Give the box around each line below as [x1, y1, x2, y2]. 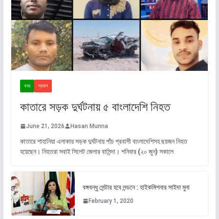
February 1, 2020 [88, 197, 133, 204]
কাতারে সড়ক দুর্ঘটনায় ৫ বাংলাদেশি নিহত [20, 100, 170, 114]
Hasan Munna [70, 123, 108, 130]
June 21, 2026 [25, 123, 65, 130]
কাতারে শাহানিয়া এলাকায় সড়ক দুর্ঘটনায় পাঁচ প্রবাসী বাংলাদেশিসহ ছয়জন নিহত [20, 137, 187, 146]
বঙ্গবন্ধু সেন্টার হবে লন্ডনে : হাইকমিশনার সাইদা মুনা [82, 183, 190, 191]
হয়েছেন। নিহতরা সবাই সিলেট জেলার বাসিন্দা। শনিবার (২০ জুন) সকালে [20, 148, 174, 156]
